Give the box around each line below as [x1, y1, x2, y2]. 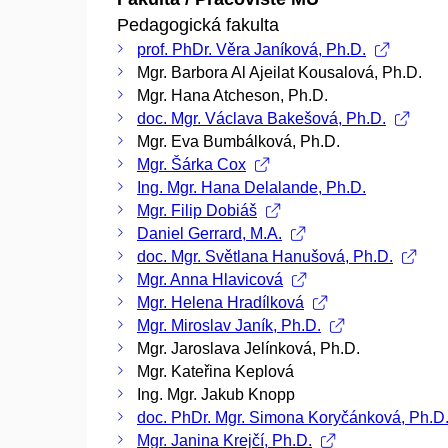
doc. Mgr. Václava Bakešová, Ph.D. [137, 109, 386, 127]
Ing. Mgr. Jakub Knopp [137, 385, 295, 403]
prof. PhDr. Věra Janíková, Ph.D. [137, 40, 366, 58]
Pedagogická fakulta [117, 14, 279, 35]
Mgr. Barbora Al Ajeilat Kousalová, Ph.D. [137, 63, 422, 81]
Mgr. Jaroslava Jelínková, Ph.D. [137, 339, 360, 357]
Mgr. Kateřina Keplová [137, 362, 294, 380]
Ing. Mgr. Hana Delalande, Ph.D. [137, 178, 366, 196]
